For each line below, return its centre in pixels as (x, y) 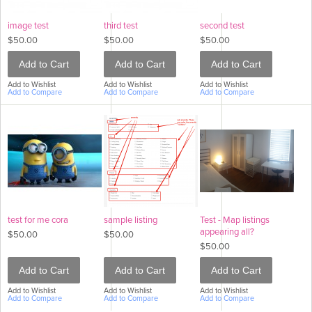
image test (28, 26)
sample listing (131, 220)
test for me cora (38, 220)
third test (121, 26)
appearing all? (227, 232)
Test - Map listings (235, 220)
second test (222, 26)
